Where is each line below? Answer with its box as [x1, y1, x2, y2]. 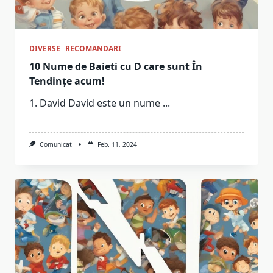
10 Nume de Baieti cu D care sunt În [29, 59, 202, 73]
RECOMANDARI [65, 43, 121, 54]
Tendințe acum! [29, 74, 105, 88]
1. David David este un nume [29, 96, 160, 110]
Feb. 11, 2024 [97, 140, 137, 149]
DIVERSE [29, 43, 60, 54]
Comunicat [39, 140, 72, 149]
